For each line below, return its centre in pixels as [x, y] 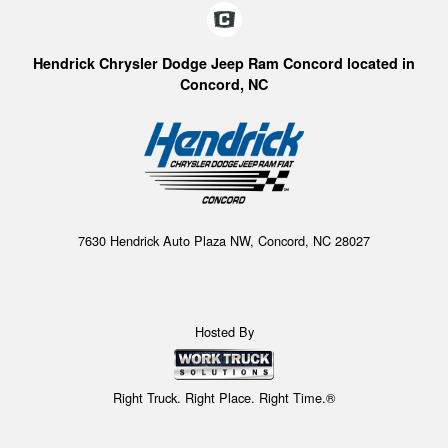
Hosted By [224, 331]
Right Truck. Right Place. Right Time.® [224, 398]
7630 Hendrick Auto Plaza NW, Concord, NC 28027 [224, 240]
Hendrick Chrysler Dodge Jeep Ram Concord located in [224, 62]
